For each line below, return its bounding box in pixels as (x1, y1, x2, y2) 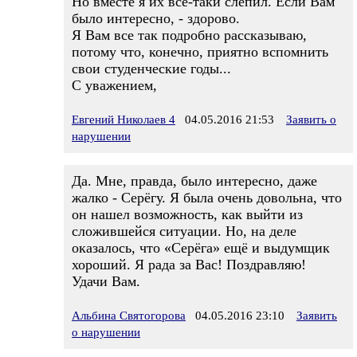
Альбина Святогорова (72, 309, 186, 322)
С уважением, (72, 77, 157, 93)
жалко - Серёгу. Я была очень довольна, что (72, 190, 342, 206)
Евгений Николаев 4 (72, 113, 175, 126)
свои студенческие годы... (72, 61, 231, 76)
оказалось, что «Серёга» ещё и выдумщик (72, 240, 330, 256)
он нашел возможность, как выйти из (72, 206, 303, 222)
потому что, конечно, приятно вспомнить (72, 44, 328, 60)
